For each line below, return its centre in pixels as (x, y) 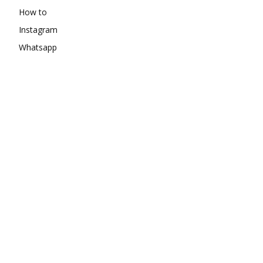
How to (33, 12)
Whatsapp (38, 47)
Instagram (38, 30)
